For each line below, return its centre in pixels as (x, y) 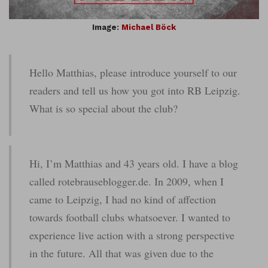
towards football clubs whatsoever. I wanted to (130, 217)
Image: (107, 28)
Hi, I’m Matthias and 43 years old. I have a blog (134, 164)
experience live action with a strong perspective (132, 235)
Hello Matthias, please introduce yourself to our (133, 73)
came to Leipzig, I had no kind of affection (123, 200)
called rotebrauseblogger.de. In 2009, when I (127, 182)
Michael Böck (149, 28)
